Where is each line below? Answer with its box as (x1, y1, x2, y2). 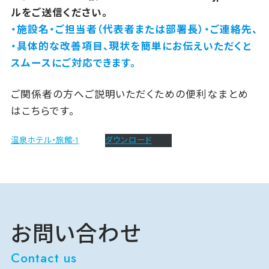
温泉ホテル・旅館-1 (10, 134, 79, 147)
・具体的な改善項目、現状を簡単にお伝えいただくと (10, 38, 252, 53)
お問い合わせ (10, 219, 142, 250)
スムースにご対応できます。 (10, 55, 137, 70)
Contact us (10, 248, 77, 267)
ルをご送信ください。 (10, 5, 108, 20)
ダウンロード (104, 134, 152, 147)
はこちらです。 (10, 103, 75, 118)
